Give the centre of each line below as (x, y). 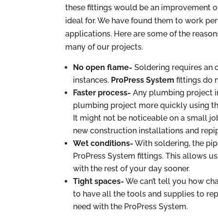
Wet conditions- (103, 143)
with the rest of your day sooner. (132, 168)
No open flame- (104, 67)
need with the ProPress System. (131, 206)
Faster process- (102, 92)
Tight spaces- (99, 181)
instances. (92, 80)
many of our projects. (104, 47)
